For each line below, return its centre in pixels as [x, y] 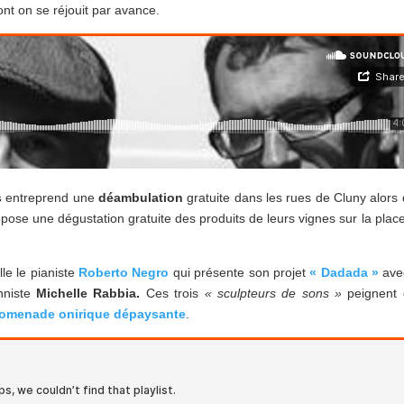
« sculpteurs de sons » [276, 294]
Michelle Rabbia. [91, 294]
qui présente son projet [239, 273]
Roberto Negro [124, 273]
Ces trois [175, 294]
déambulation [140, 198]
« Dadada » [344, 273]
